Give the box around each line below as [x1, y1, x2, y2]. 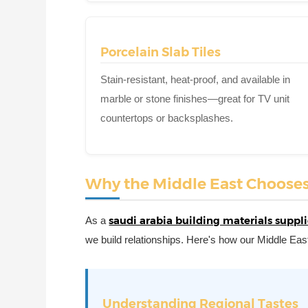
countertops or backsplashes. [100, 112, 234, 124]
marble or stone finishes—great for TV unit [100, 93, 290, 105]
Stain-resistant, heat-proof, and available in [100, 74, 291, 86]
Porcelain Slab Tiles [100, 45, 221, 60]
